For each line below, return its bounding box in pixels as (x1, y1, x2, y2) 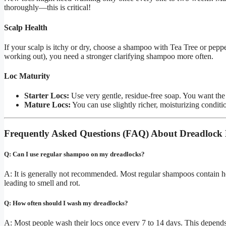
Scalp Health (4, 23, 47, 32)
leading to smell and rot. (4, 179, 80, 188)
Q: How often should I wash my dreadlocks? (4, 199, 128, 207)
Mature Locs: (24, 100, 71, 109)
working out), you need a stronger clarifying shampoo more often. (4, 51, 213, 61)
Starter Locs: (24, 91, 69, 100)
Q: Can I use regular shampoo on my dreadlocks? (4, 150, 145, 158)
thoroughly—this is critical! (4, 3, 91, 12)
